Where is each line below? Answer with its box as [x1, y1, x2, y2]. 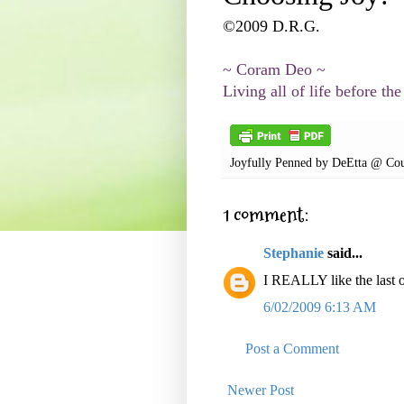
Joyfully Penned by [230, 155, 332, 170]
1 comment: [223, 201, 308, 230]
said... [324, 245, 363, 262]
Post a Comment [245, 341, 339, 357]
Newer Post [227, 382, 294, 399]
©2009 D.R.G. [223, 17, 320, 36]
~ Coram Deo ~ [223, 60, 326, 79]
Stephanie [263, 245, 324, 262]
